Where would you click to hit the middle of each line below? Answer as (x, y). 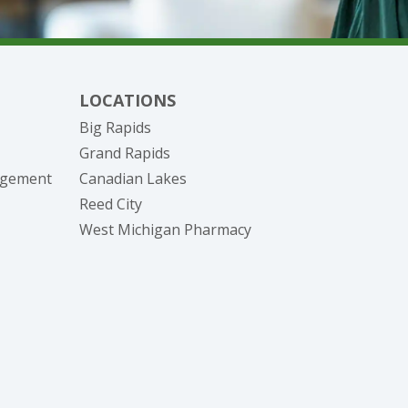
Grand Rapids (125, 153)
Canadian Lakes (133, 178)
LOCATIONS (127, 100)
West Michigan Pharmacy (165, 229)
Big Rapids (115, 127)
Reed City (111, 204)
